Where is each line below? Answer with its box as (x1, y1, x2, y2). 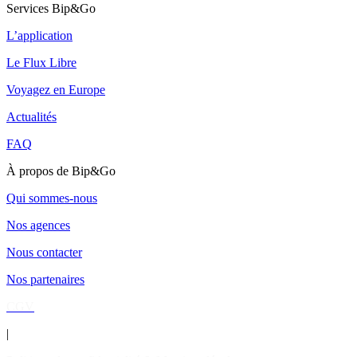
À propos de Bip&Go (6, 163, 116, 178)
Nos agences (6, 218, 70, 232)
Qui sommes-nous (6, 190, 97, 205)
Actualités (6, 109, 57, 124)
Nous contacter (6, 245, 82, 259)
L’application (6, 28, 73, 42)
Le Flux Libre (6, 55, 76, 69)
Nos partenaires (6, 272, 84, 286)
